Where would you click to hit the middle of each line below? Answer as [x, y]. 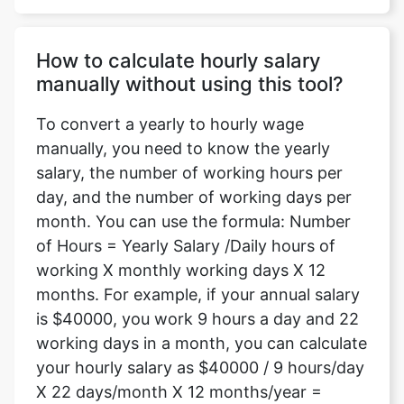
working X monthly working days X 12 [181, 270]
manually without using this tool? [190, 84]
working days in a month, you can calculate [202, 343]
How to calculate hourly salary [178, 60]
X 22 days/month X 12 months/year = [179, 392]
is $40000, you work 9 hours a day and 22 [197, 319]
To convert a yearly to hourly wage [170, 124]
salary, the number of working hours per [189, 173]
